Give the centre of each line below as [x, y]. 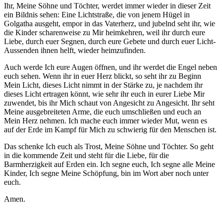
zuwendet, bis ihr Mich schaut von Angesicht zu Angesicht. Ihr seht [109, 103]
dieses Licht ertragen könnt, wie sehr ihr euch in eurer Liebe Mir [104, 94]
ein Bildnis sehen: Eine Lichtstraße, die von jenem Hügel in [97, 15]
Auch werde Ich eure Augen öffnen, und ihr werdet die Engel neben [111, 67]
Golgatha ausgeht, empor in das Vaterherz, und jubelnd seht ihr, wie [110, 24]
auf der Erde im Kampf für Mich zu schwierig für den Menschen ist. [110, 130]
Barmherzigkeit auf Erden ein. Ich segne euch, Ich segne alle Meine [110, 165]
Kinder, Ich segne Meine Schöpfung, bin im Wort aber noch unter [106, 173]
